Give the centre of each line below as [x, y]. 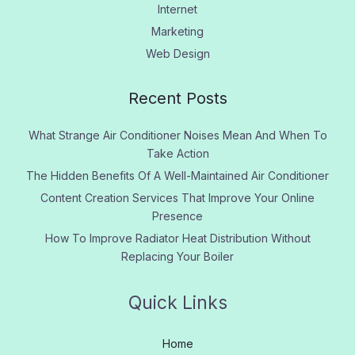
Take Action [177, 154]
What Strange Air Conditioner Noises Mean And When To [177, 136]
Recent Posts [177, 99]
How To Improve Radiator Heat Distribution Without [177, 239]
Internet [177, 10]
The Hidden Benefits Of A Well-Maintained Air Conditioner [177, 176]
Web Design [177, 54]
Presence [177, 216]
